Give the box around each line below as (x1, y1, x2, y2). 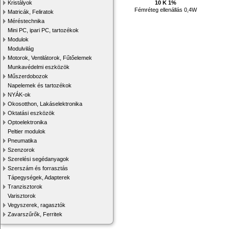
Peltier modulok (8, 128, 45, 134)
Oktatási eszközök (8, 110, 55, 116)
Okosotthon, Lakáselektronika (8, 101, 82, 107)
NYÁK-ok (8, 91, 31, 98)
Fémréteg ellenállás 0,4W (134, 6, 197, 13)
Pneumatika (8, 138, 37, 144)
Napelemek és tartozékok (8, 82, 72, 88)
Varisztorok (8, 193, 36, 199)
